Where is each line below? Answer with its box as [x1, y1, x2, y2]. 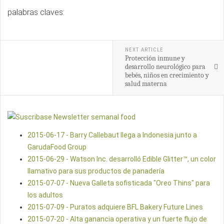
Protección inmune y [124, 54, 185, 62]
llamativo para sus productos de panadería [27, 167, 164, 175]
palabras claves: [7, 7, 66, 17]
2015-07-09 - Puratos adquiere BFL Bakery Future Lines [27, 203, 203, 211]
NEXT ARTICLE [124, 46, 163, 53]
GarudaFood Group [27, 143, 86, 151]
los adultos [27, 191, 63, 199]
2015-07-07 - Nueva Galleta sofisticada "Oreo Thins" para [27, 179, 210, 187]
